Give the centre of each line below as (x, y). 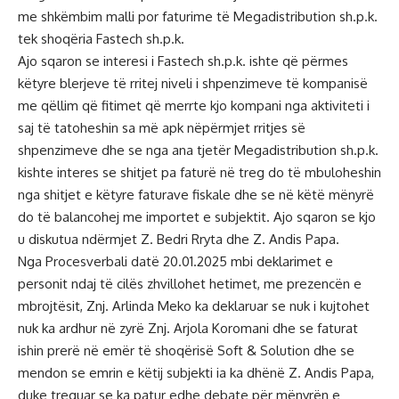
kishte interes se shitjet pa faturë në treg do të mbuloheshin (199, 172)
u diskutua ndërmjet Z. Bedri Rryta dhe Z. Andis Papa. (179, 239)
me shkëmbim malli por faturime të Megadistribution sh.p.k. (198, 16)
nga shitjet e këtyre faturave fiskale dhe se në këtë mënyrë (196, 195)
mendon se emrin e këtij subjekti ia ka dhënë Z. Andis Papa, (196, 373)
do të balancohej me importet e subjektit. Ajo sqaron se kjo (197, 217)
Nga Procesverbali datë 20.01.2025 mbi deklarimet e (175, 261)
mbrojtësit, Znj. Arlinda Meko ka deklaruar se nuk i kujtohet (194, 306)
